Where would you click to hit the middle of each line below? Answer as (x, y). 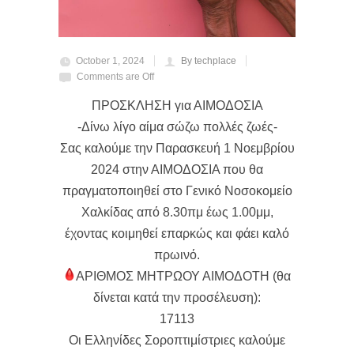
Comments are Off (115, 77)
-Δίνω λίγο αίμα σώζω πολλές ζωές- (177, 127)
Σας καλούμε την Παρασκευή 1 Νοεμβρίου (177, 149)
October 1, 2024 (110, 61)
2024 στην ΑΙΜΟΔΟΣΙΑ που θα (177, 170)
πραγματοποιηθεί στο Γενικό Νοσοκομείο (177, 191)
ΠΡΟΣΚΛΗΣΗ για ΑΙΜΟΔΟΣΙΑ (177, 106)
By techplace (209, 61)
